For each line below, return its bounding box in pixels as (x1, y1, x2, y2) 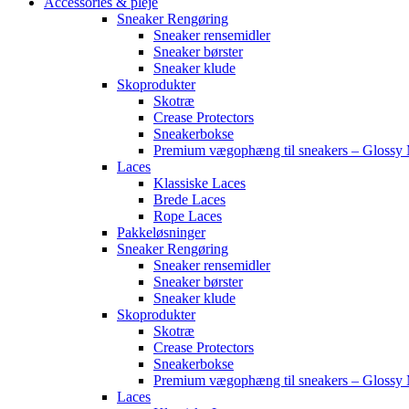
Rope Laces (153, 208, 222, 225)
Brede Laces (153, 192, 225, 208)
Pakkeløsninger (117, 225, 205, 241)
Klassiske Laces (153, 175, 246, 192)
